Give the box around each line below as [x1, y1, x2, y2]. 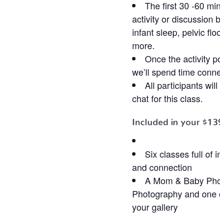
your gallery [132, 200, 178, 213]
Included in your [132, 116, 202, 123]
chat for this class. [132, 92, 203, 105]
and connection [132, 161, 192, 173]
